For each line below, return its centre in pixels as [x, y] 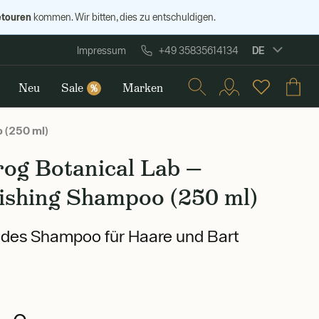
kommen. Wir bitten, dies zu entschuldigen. [123, 17]
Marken [142, 88]
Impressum [101, 51]
